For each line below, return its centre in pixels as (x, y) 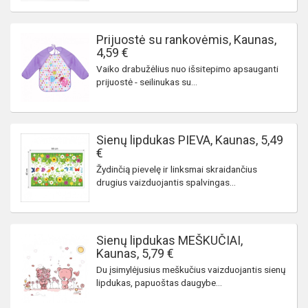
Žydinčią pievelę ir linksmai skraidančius (177, 169)
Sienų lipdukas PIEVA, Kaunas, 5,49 (190, 140)
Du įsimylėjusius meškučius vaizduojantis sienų (191, 269)
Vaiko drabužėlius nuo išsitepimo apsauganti (187, 69)
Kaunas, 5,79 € (135, 253)
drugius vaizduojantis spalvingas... (166, 182)
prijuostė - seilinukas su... (147, 82)
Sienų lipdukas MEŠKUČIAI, (169, 240)
